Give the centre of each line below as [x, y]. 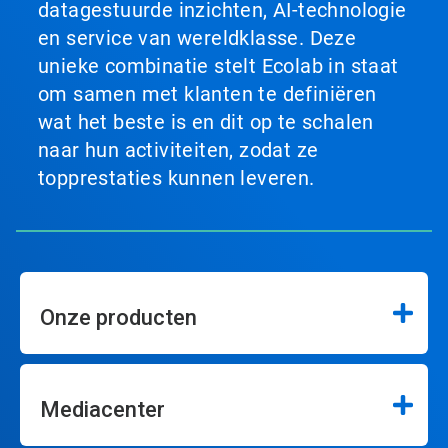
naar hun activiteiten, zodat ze [178, 150]
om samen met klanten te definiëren [207, 94]
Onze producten [118, 318]
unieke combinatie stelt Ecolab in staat [218, 66]
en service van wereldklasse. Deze [197, 38]
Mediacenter [102, 410]
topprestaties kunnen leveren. [176, 178]
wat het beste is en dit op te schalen [206, 122]
